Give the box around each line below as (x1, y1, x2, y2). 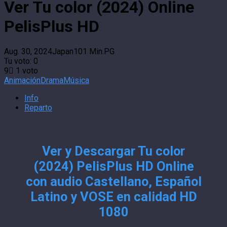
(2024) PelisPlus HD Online (33, 159, 194, 174)
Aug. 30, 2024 (4, 47, 52, 57)
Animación (4, 75, 41, 86)
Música (63, 75, 89, 86)
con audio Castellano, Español (25, 174, 202, 190)
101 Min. (73, 47, 104, 57)
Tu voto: (4, 56, 33, 66)
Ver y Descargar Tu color (42, 143, 185, 159)
